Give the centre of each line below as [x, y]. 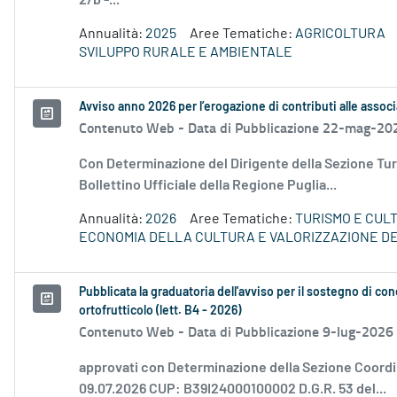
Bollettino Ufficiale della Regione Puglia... [208, 186]
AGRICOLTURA [340, 34]
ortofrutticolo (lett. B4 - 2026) [160, 311]
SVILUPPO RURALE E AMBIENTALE [186, 53]
